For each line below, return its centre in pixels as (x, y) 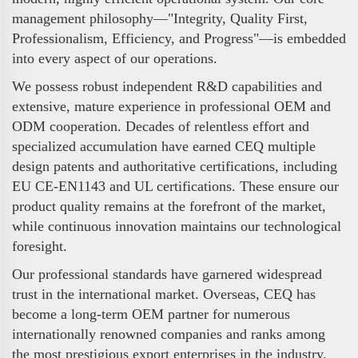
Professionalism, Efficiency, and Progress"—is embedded (179, 39)
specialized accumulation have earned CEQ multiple (164, 147)
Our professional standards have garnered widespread (167, 274)
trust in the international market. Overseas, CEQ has (164, 294)
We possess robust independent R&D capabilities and (167, 87)
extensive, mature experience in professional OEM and (171, 107)
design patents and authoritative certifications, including (175, 167)
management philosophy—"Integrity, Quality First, (160, 19)
